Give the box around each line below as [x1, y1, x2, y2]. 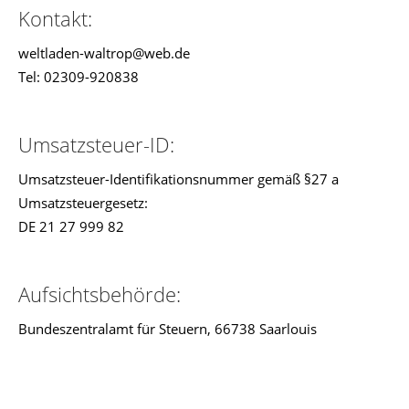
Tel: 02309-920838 [18, 68, 139, 86]
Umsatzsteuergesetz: [18, 194, 148, 212]
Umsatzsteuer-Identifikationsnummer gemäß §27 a [18, 170, 339, 188]
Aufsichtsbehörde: [18, 280, 181, 308]
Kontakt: [18, 5, 92, 32]
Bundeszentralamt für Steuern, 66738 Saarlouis [18, 320, 317, 338]
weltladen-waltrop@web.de [18, 44, 190, 62]
